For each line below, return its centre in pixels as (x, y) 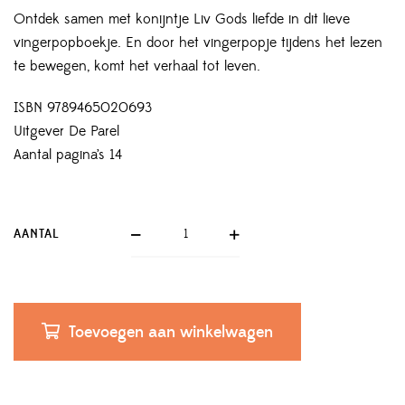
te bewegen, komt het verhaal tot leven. (137, 66)
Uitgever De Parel (66, 131)
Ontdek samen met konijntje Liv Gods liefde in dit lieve (182, 19)
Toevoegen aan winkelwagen (171, 332)
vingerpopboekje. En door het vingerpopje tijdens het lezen (198, 42)
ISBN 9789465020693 (83, 107)
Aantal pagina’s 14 (68, 154)
